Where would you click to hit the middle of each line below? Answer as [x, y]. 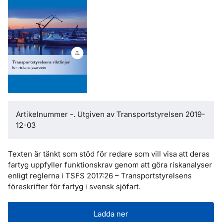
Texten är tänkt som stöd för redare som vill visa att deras [109, 154]
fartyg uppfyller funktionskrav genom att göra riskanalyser [110, 165]
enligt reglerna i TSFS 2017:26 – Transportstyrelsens [100, 176]
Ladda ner [111, 214]
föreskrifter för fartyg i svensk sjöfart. [74, 187]
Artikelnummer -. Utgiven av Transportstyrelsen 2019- [111, 114]
